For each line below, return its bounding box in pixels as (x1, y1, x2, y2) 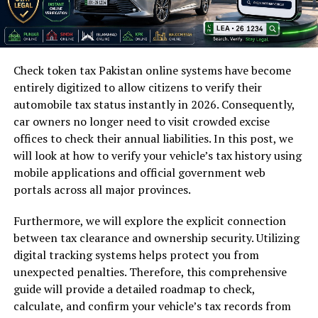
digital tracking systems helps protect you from (13, 247, 259, 263)
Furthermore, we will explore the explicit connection (13, 213, 286, 229)
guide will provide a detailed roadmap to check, (13, 281, 255, 297)
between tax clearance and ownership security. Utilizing (13, 230, 300, 246)
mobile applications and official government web (13, 165, 265, 181)
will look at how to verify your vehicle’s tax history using (13, 148, 302, 164)
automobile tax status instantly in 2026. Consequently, (13, 97, 295, 113)
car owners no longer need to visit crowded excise (13, 114, 270, 130)
